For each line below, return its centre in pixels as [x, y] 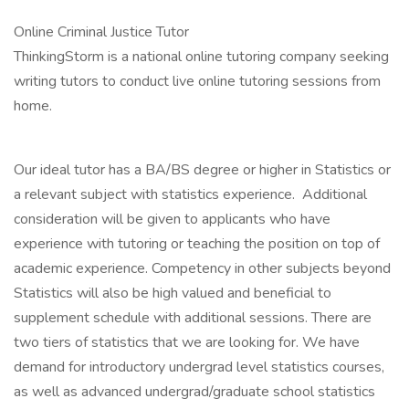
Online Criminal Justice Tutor [101, 32]
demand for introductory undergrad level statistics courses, [199, 367]
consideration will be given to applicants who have [172, 219]
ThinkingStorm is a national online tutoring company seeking [201, 57]
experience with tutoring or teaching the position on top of [197, 244]
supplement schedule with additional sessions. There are [193, 318]
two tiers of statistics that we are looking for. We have [187, 342]
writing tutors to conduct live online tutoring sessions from [197, 81]
